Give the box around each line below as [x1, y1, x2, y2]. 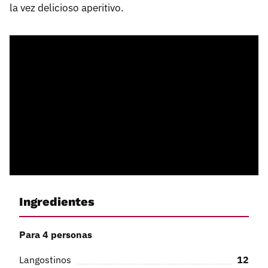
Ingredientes [19, 194, 95, 209]
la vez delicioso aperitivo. [10, 1, 124, 15]
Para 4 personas [19, 228, 92, 240]
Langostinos [19, 253, 71, 266]
